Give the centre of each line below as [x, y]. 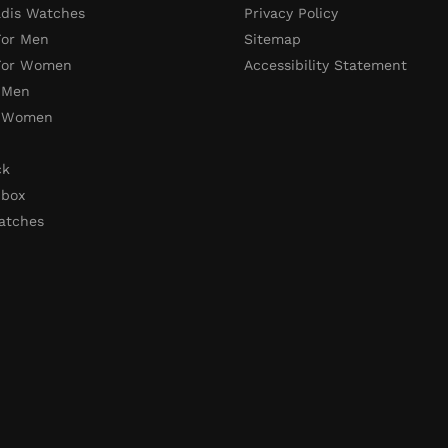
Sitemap [273, 38]
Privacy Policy [291, 12]
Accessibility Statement [326, 64]
